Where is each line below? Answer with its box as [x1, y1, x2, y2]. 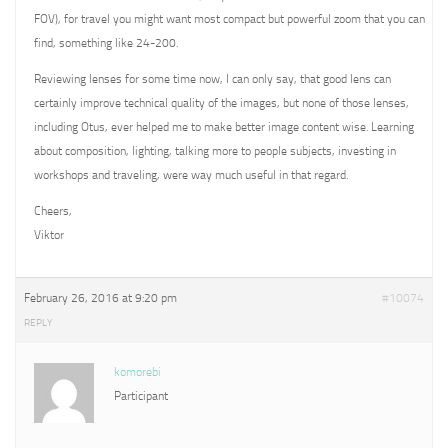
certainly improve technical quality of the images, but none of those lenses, [34, 96, 409, 110]
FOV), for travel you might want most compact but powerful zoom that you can [34, 12, 425, 26]
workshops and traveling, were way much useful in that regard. [34, 168, 348, 182]
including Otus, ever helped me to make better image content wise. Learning [34, 120, 414, 134]
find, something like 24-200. [34, 36, 178, 50]
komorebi [114, 365, 161, 379]
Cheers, [34, 204, 72, 218]
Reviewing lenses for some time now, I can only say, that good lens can [34, 72, 391, 86]
